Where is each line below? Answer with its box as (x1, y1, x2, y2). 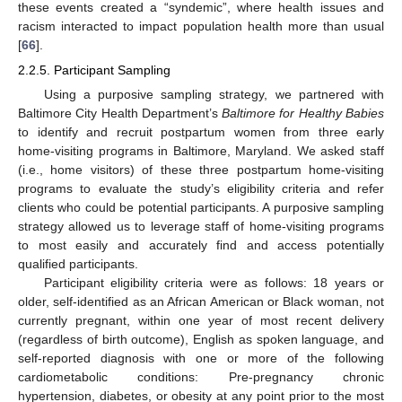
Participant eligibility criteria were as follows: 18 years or (43, 275, 384, 291)
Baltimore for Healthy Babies (222, 106, 385, 121)
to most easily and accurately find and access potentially (18, 238, 384, 253)
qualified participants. (18, 257, 138, 272)
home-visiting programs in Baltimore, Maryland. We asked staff (18, 144, 384, 159)
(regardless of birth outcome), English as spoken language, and (18, 332, 384, 347)
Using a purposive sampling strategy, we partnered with (43, 87, 384, 102)
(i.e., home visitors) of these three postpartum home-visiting (18, 162, 384, 178)
